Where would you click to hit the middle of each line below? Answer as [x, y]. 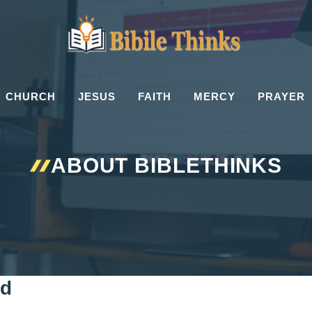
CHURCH [31, 97]
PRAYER [281, 97]
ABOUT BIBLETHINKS [166, 165]
